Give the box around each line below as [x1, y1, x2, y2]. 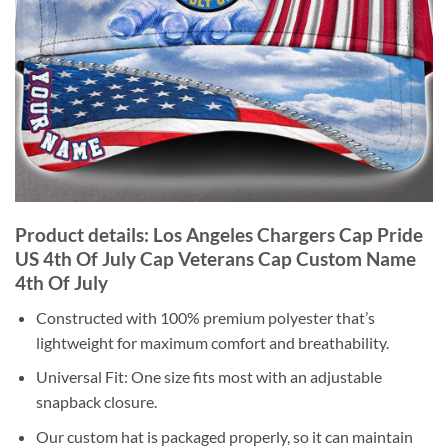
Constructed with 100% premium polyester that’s [35, 307, 375, 327]
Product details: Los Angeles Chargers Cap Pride [15, 223, 423, 247]
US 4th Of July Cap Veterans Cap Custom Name [15, 247, 416, 271]
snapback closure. [35, 392, 157, 412]
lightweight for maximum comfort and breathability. [35, 332, 389, 352]
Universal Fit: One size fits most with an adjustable [35, 367, 382, 387]
